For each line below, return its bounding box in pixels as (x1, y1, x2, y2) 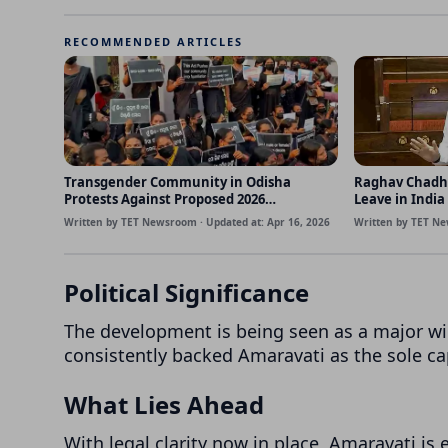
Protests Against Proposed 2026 (64, 189, 265, 208)
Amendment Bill (64, 206, 171, 225)
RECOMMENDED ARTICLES (64, 33, 243, 49)
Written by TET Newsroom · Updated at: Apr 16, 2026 (64, 214, 330, 229)
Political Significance (64, 275, 309, 309)
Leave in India (354, 189, 445, 208)
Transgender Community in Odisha (64, 172, 291, 191)
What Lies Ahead (64, 387, 264, 421)
